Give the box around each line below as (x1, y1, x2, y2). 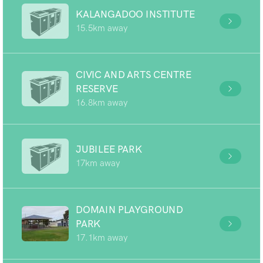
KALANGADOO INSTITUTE (76, 8, 195, 20)
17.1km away (76, 232, 127, 243)
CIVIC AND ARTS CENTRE (76, 69, 191, 80)
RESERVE (76, 83, 118, 95)
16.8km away (76, 97, 127, 108)
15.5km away (76, 23, 127, 33)
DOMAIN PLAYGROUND (76, 204, 184, 215)
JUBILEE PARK (76, 143, 142, 155)
